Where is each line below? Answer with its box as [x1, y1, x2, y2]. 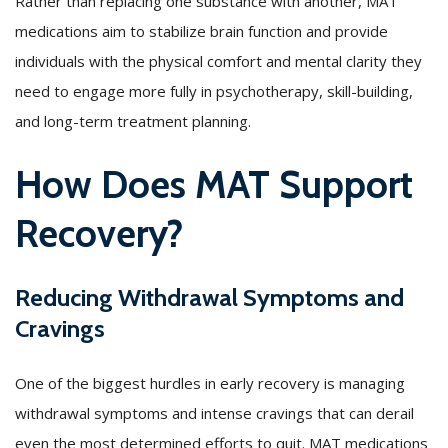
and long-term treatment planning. [15, 110, 251, 131]
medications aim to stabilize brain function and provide [15, 20, 388, 41]
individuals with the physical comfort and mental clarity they [15, 50, 422, 71]
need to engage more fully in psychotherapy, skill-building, [15, 80, 413, 101]
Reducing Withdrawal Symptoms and [15, 282, 404, 312]
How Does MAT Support [15, 160, 413, 208]
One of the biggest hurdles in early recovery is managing [15, 372, 405, 393]
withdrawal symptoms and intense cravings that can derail [15, 402, 414, 423]
